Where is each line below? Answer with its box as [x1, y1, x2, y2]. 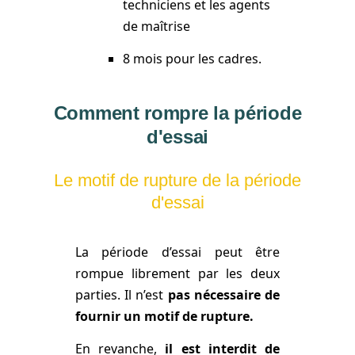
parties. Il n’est [74, 285, 168, 303]
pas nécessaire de [167, 285, 281, 303]
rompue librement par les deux [74, 264, 281, 282]
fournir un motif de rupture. [74, 307, 254, 325]
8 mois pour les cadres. [122, 50, 261, 68]
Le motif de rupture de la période [54, 170, 301, 191]
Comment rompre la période [53, 102, 302, 124]
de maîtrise [122, 17, 190, 35]
